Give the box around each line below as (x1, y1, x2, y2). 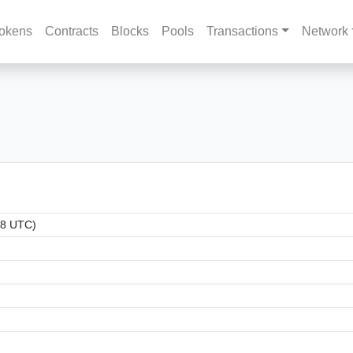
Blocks (111, 24, 149, 38)
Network (301, 24, 348, 38)
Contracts (45, 24, 98, 38)
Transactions (206, 24, 278, 38)
